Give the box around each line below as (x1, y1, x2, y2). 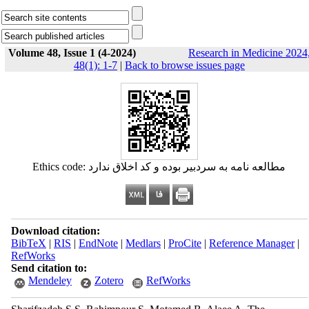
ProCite (168, 237, 201, 249)
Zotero (94, 275, 123, 286)
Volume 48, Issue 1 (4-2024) (8, 47, 136, 59)
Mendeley (28, 275, 72, 286)
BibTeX (10, 237, 46, 249)
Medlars (125, 237, 161, 249)
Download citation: (10, 225, 100, 237)
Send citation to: (10, 262, 87, 274)
